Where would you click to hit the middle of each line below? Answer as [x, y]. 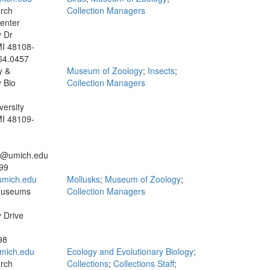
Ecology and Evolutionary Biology [130, 251]
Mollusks [83, 179]
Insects [161, 71]
